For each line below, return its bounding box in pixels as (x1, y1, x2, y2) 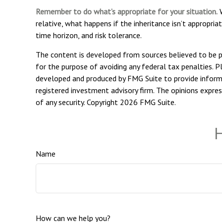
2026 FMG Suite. (120, 97, 176, 108)
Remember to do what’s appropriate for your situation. (36, 6, 218, 17)
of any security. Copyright (36, 97, 120, 108)
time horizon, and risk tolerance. (36, 30, 142, 41)
